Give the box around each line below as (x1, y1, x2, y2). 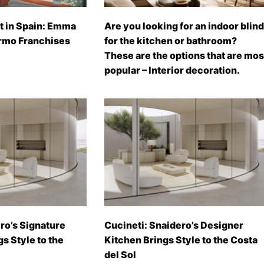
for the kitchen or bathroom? (104, 34, 237, 47)
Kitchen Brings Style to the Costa (104, 233, 258, 246)
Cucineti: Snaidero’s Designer (104, 219, 243, 231)
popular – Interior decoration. (104, 64, 240, 76)
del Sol (104, 248, 136, 260)
